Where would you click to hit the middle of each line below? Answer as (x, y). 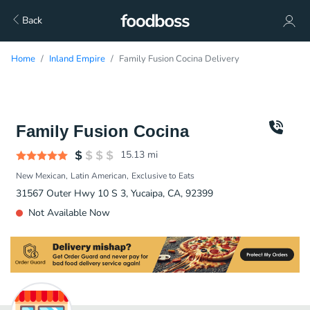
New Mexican (41, 176)
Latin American (99, 176)
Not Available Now (69, 213)
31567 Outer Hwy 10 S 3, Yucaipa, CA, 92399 (115, 193)
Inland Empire (77, 59)
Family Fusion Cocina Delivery (179, 59)
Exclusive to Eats (163, 176)
